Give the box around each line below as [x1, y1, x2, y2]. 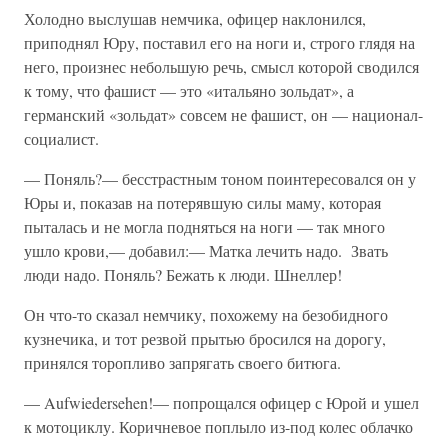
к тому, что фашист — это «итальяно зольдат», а [24, 80, 354, 101]
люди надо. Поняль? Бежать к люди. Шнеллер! [24, 264, 342, 285]
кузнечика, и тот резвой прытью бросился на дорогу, [24, 328, 386, 349]
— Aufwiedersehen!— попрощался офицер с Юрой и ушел [24, 392, 419, 413]
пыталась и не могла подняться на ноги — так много [24, 216, 385, 237]
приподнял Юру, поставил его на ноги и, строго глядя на [24, 32, 415, 53]
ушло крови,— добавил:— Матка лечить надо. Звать [24, 240, 388, 261]
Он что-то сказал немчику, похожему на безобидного [24, 304, 388, 325]
